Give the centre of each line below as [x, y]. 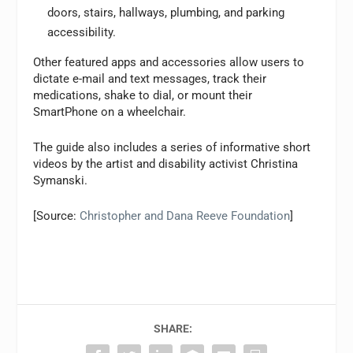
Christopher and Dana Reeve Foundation [185, 216]
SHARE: [173, 329]
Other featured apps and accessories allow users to [169, 62]
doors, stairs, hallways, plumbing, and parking [165, 13]
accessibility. [81, 32]
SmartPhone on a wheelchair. [110, 112]
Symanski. [61, 180]
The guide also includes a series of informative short [172, 147]
